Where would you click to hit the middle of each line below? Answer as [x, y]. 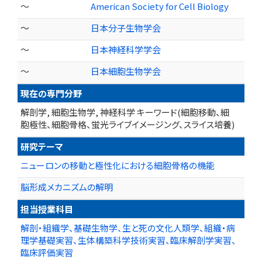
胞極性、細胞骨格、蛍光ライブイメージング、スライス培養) [127, 124]
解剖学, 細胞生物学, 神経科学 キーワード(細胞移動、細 [125, 112]
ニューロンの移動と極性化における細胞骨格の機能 [118, 165]
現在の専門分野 [51, 93]
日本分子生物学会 [126, 28]
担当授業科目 [47, 209]
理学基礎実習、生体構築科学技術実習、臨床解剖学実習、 [128, 240]
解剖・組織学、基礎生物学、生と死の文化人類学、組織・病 [128, 228]
